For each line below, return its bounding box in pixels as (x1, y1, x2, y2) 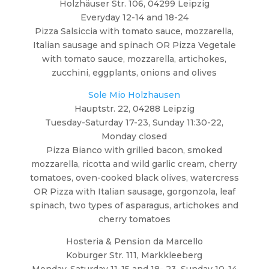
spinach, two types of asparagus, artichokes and (30, 199, 239, 211)
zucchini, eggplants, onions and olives (52, 67, 217, 78)
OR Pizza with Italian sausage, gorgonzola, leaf (33, 186, 235, 197)
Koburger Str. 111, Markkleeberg (66, 249, 203, 261)
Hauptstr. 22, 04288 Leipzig (74, 103, 195, 114)
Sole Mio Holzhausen (88, 89, 181, 100)
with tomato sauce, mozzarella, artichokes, (42, 53, 227, 64)
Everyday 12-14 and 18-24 (80, 11, 189, 23)
